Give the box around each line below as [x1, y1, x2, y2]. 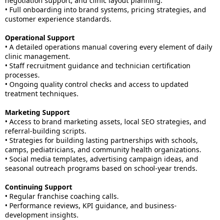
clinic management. [5, 52, 70, 61]
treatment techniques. [5, 89, 79, 98]
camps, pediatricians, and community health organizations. [5, 145, 201, 154]
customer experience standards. [5, 14, 111, 24]
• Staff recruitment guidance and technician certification [5, 61, 191, 70]
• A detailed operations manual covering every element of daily [5, 42, 212, 52]
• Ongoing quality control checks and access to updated [5, 80, 189, 89]
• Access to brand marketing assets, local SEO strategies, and [5, 117, 206, 126]
